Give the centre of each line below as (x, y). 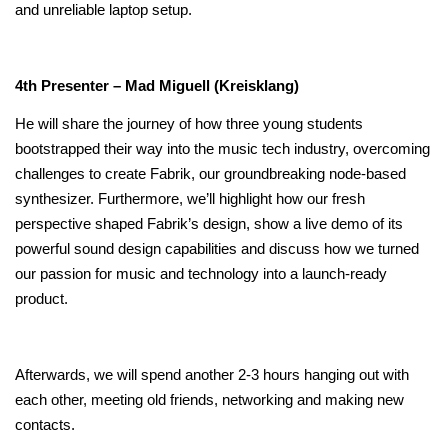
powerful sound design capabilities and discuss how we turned (217, 249)
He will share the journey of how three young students (189, 124)
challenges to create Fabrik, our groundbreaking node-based (210, 174)
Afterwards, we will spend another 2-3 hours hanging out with (212, 375)
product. (41, 299)
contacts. (45, 425)
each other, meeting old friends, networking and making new (209, 400)
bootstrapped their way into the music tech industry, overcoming (222, 149)
